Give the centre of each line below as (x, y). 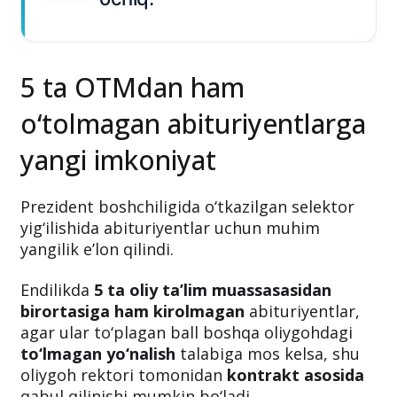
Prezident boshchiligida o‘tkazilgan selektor (187, 267)
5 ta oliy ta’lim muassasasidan (213, 350)
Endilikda (57, 350)
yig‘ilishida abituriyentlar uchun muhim (170, 288)
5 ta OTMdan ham (132, 148)
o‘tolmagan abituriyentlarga (193, 184)
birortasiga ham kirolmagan (132, 371)
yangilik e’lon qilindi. (97, 309)
